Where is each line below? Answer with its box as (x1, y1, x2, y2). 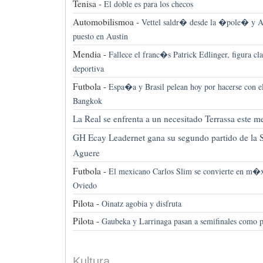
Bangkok (72, 95, 102, 106)
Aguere (72, 147, 100, 159)
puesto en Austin (72, 30, 128, 42)
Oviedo (72, 179, 97, 191)
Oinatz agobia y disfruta (101, 197, 181, 209)
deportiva (72, 62, 104, 74)
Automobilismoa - (72, 15, 139, 28)
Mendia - (72, 48, 106, 60)
